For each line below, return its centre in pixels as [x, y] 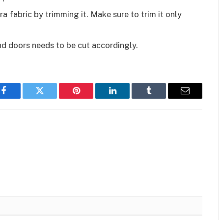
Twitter [52, 98]
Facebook [20, 98]
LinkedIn [128, 98]
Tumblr [161, 98]
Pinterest [91, 98]
